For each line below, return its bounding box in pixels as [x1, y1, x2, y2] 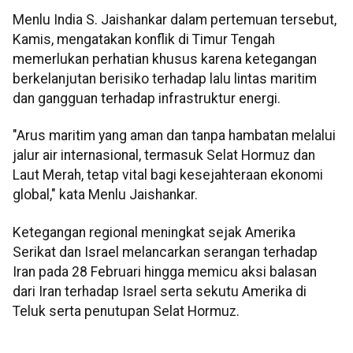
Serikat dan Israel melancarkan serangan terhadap [13, 243, 318, 260]
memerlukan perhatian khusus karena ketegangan [13, 50, 317, 67]
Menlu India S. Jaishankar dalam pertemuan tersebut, [13, 11, 336, 28]
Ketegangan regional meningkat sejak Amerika [13, 224, 295, 240]
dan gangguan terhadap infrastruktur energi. [13, 90, 281, 106]
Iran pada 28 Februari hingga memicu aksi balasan [13, 263, 317, 280]
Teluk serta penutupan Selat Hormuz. [13, 303, 240, 319]
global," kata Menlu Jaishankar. [13, 187, 198, 203]
